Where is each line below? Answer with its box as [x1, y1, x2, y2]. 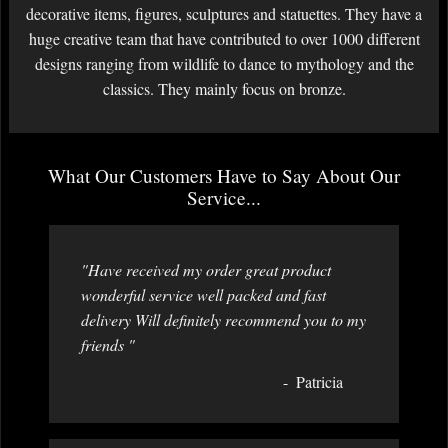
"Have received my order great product [81, 259, 331, 281]
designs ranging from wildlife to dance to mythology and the [34, 53, 414, 75]
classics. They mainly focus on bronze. [102, 78, 346, 100]
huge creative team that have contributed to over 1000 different [28, 28, 420, 50]
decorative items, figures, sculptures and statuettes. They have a [26, 3, 422, 25]
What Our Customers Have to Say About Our [48, 163, 400, 189]
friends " [81, 334, 135, 356]
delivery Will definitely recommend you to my [81, 309, 366, 331]
